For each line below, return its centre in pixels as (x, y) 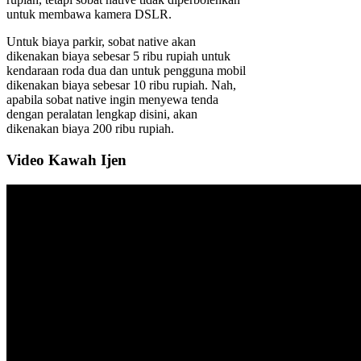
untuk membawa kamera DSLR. (89, 15)
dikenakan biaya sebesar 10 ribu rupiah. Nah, (121, 85)
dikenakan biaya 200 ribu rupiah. (90, 129)
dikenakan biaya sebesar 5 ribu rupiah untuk (118, 56)
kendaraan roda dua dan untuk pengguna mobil (126, 71)
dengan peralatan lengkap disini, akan (102, 114)
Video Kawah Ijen (66, 160)
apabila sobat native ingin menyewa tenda (112, 100)
